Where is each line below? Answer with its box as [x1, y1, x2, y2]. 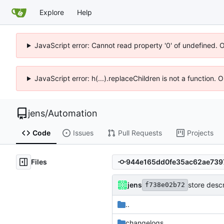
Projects [186, 128, 213, 137]
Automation [48, 108, 97, 118]
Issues [72, 128, 93, 137]
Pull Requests [117, 128, 162, 137]
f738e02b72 [145, 180, 185, 188]
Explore [39, 7, 64, 16]
